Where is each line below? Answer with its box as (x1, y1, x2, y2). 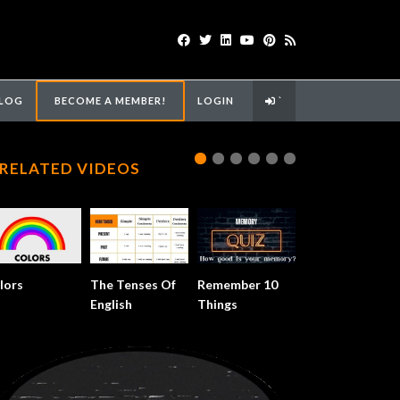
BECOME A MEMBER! (54, 95, 167, 106)
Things (197, 296, 237, 312)
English (90, 296, 132, 312)
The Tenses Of (90, 276, 176, 292)
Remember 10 (197, 276, 278, 292)
